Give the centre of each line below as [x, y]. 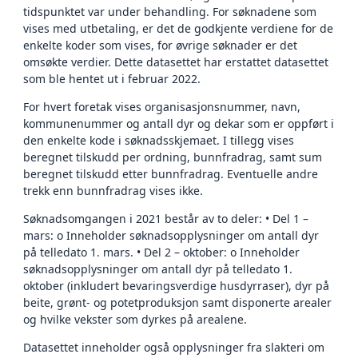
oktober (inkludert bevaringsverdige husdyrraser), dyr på [176, 286]
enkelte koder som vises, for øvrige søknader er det [160, 46]
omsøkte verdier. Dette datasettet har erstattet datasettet [176, 62]
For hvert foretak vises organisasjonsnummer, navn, [162, 107]
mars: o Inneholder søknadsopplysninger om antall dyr [171, 236]
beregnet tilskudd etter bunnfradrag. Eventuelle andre [171, 174]
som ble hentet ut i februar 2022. [112, 79]
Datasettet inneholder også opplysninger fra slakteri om [174, 348]
